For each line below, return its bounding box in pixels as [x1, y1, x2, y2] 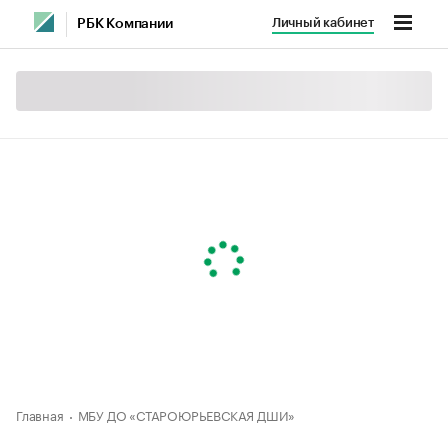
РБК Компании [77, 17, 173, 31]
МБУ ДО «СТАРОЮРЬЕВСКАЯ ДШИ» [77, 404, 296, 424]
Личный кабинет [271, 16, 374, 29]
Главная [16, 404, 64, 424]
